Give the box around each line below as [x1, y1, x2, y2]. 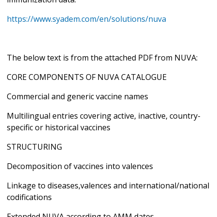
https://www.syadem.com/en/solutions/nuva [7, 13, 166, 24]
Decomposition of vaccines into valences [7, 160, 153, 171]
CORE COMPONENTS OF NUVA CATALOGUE [7, 71, 167, 82]
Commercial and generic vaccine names [7, 91, 148, 102]
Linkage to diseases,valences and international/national [7, 180, 209, 191]
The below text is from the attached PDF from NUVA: [7, 52, 198, 63]
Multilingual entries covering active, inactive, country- [7, 110, 201, 121]
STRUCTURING [7, 141, 62, 152]
